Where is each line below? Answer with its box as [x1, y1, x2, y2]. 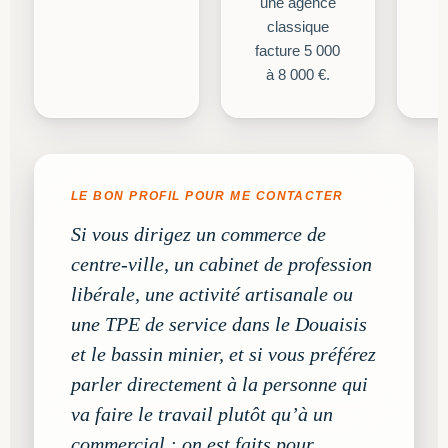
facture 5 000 [255, 43, 341, 59]
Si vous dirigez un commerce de [71, 223, 326, 245]
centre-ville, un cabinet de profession [71, 253, 372, 275]
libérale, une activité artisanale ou [71, 283, 353, 305]
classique [266, 19, 329, 35]
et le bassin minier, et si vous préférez [71, 343, 376, 365]
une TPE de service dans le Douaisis [71, 313, 367, 335]
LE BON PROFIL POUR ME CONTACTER [71, 189, 344, 203]
